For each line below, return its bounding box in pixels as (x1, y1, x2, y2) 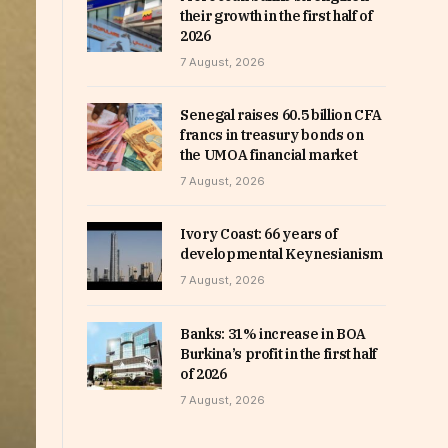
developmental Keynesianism (180, 245, 383, 263)
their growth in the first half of (180, 7, 373, 25)
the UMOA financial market (180, 146, 358, 164)
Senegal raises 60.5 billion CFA (180, 106, 383, 124)
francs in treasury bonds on (180, 126, 364, 144)
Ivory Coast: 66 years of (180, 225, 338, 243)
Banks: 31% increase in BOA (180, 325, 366, 344)
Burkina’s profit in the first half (180, 345, 378, 364)
